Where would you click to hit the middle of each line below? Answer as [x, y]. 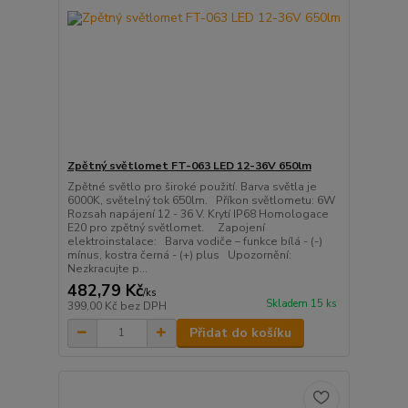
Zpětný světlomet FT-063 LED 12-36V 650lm [189, 165]
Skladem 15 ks [301, 304]
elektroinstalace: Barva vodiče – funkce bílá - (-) [194, 241]
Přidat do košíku [240, 332]
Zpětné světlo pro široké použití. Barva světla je [192, 186]
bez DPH [143, 306]
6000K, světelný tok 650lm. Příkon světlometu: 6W [201, 200]
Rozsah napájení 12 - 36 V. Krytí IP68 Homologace [198, 214]
